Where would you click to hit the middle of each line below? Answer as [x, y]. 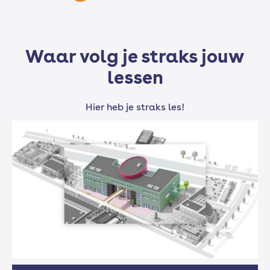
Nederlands [135, 212]
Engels [135, 155]
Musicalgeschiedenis [135, 39]
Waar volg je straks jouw [135, 56]
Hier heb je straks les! [135, 107]
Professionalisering [135, 97]
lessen [135, 77]
